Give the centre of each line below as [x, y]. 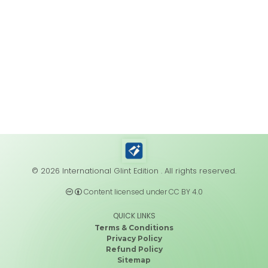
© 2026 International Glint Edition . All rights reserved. [134, 171]
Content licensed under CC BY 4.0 [143, 192]
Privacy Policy [134, 238]
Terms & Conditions [134, 228]
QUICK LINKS [134, 216]
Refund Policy [134, 249]
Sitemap [134, 260]
